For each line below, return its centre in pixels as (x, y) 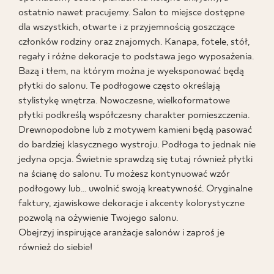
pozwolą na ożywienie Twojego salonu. (98, 218)
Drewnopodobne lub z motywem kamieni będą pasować (135, 130)
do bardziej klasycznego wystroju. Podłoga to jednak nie (137, 145)
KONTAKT (137, 209)
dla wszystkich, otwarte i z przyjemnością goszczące (127, 28)
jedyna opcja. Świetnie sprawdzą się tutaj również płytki (135, 160)
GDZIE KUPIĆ (137, 55)
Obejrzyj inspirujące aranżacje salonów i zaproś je (121, 233)
